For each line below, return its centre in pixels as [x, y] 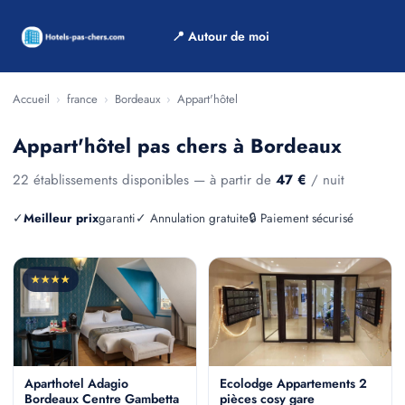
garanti [117, 218]
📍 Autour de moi [221, 36]
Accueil [31, 99]
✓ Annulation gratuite [192, 218]
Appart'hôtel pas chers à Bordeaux [177, 146]
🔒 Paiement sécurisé [301, 218]
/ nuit [325, 180]
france [82, 99]
